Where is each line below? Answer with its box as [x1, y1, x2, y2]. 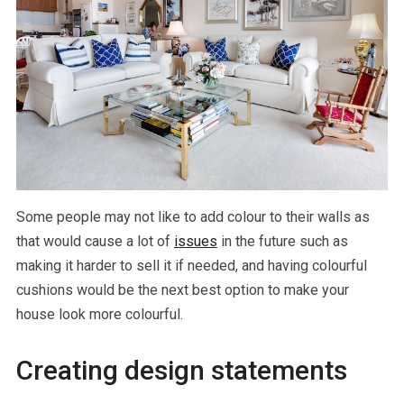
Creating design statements [15, 353, 347, 386]
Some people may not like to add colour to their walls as [15, 207, 370, 225]
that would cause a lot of [15, 232, 174, 250]
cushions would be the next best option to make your [15, 280, 349, 298]
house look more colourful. [15, 305, 183, 323]
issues [173, 232, 217, 250]
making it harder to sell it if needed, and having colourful [15, 256, 367, 274]
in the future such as [216, 232, 348, 250]
